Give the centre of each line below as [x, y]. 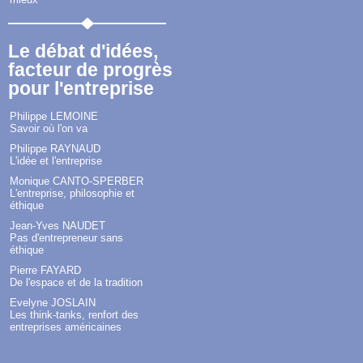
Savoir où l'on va [49, 129]
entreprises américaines [66, 327]
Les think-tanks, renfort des [74, 315]
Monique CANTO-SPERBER [77, 181]
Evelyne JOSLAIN [53, 303]
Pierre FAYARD [45, 271]
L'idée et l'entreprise [56, 161]
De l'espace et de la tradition [76, 283]
